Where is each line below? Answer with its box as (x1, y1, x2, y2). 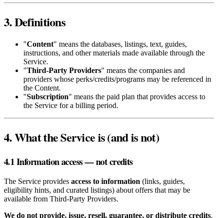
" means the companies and (101, 66, 185, 74)
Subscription (27, 92, 69, 101)
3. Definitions (4, 13, 65, 30)
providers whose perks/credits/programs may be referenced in (23, 74, 211, 83)
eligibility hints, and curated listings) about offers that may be (4, 186, 190, 195)
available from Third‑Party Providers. (4, 195, 118, 203)
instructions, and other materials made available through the (23, 48, 205, 57)
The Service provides (4, 177, 71, 186)
